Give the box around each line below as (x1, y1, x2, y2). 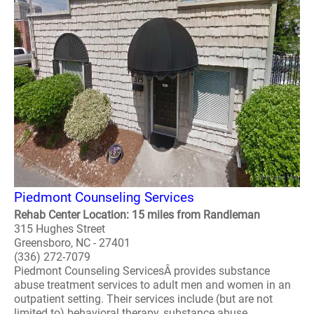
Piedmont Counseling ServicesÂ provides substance (14, 264, 270, 278)
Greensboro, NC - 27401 (14, 236, 130, 250)
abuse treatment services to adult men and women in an (14, 278, 291, 292)
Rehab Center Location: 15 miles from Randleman (14, 208, 260, 221)
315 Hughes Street (14, 222, 105, 235)
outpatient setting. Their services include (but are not (14, 292, 273, 306)
